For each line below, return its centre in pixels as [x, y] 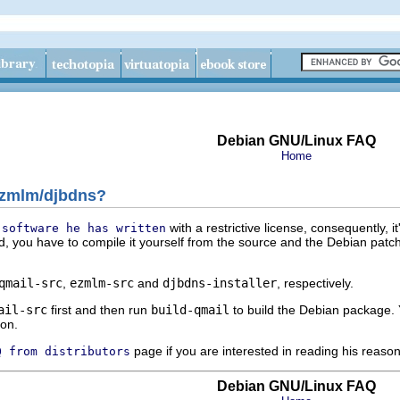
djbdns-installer [220, 283]
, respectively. [315, 283]
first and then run [99, 309]
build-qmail [190, 309]
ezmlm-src [102, 283]
